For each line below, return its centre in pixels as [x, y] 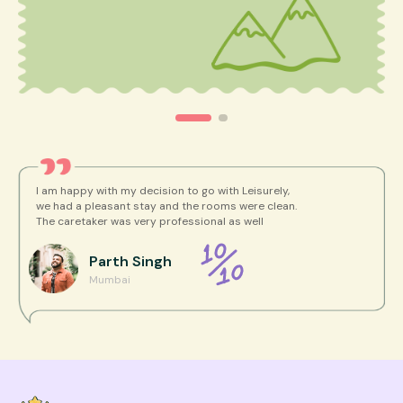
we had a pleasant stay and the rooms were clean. [166, 206]
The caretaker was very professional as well [150, 222]
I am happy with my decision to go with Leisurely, [163, 191]
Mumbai [110, 279]
